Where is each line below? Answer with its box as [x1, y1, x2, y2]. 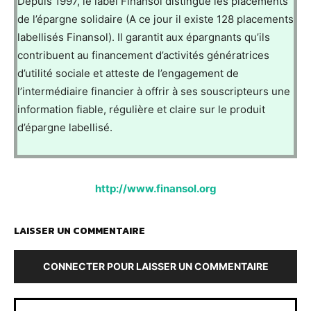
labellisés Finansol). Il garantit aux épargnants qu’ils [17, 30, 270, 44]
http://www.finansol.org [94, 181, 217, 195]
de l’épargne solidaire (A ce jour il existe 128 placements [17, 12, 294, 26]
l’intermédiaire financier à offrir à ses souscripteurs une [17, 84, 290, 98]
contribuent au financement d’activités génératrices [17, 48, 269, 62]
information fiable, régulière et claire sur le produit [17, 102, 265, 116]
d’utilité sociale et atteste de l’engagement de [17, 66, 239, 80]
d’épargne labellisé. [17, 120, 112, 134]
